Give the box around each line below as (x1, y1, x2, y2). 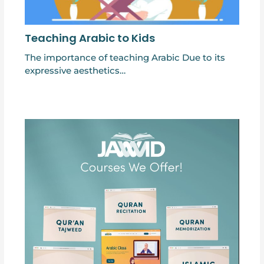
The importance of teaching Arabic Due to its (24, 52, 225, 64)
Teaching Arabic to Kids (24, 30, 155, 45)
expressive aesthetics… (24, 65, 126, 77)
